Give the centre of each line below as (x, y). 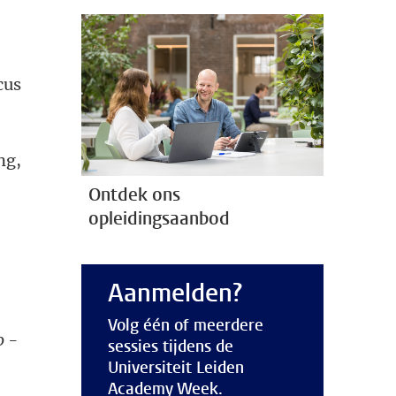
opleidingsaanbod (159, 218)
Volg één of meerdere (186, 325)
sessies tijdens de (171, 346)
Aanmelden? (175, 293)
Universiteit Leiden (176, 367)
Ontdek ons (134, 194)
